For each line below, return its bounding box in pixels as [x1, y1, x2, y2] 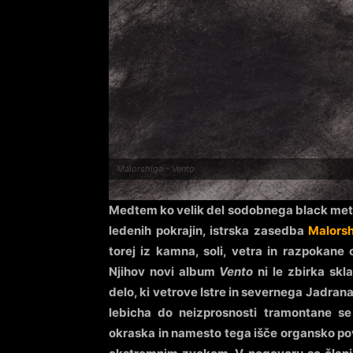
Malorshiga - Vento [117, 163, 195, 174]
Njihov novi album [109, 264, 220, 279]
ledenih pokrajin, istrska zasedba [109, 223, 309, 238]
